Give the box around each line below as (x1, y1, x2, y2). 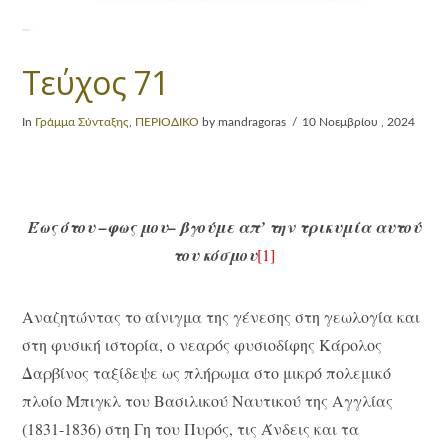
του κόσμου (173, 243, 257, 266)
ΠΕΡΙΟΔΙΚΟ (135, 115, 200, 128)
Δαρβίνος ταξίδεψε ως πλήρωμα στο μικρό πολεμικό (22, 362, 392, 384)
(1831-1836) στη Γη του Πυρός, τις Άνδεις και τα (22, 418, 360, 440)
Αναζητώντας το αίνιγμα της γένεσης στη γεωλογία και (22, 306, 421, 328)
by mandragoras (199, 115, 287, 128)
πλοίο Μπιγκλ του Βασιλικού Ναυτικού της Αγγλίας (22, 390, 394, 412)
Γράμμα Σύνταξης (35, 115, 130, 128)
